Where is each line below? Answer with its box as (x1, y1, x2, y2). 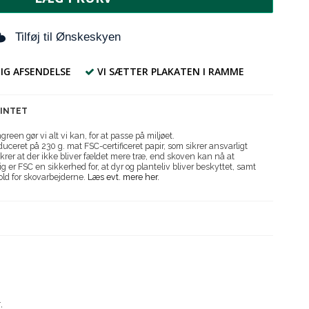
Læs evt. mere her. (88, 172, 159, 183)
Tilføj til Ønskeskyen (15, 30, 121, 43)
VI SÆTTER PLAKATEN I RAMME (97, 64, 244, 78)
